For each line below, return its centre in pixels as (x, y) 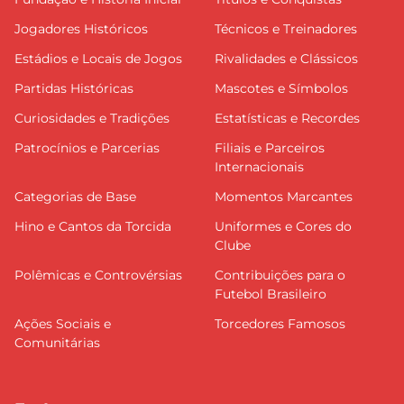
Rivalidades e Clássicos (286, 59)
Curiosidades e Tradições (92, 119)
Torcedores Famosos (280, 324)
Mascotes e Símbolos (281, 89)
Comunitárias (57, 343)
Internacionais (259, 167)
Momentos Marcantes (284, 197)
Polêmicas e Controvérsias (98, 275)
